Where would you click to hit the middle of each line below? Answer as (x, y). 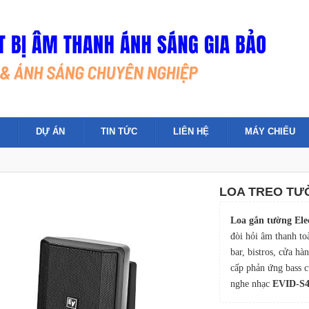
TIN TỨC (119, 131)
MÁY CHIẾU (270, 131)
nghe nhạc (250, 284)
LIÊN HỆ (191, 131)
